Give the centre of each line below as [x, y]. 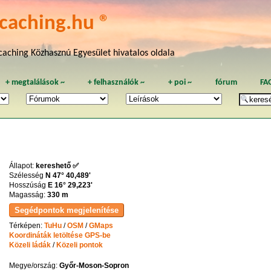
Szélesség [27, 175]
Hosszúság [28, 185]
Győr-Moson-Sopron [94, 266]
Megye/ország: [34, 266]
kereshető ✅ [57, 165]
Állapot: [22, 165]
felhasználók [116, 82]
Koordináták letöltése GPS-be [60, 235]
